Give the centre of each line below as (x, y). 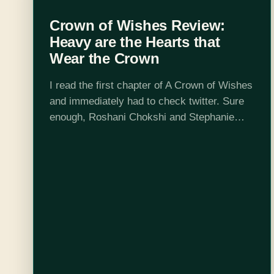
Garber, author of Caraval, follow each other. (150, 133)
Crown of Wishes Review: (137, 25)
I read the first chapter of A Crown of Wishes (151, 85)
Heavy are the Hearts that (135, 42)
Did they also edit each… (107, 149)
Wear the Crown (104, 58)
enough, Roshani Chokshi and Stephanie (142, 117)
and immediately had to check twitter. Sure (146, 101)
